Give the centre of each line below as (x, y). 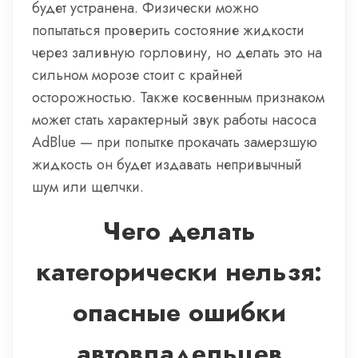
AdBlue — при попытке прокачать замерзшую (175, 142)
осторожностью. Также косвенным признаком (178, 97)
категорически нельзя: (179, 272)
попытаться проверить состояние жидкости (168, 30)
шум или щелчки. (88, 187)
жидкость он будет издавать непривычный (167, 165)
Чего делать (179, 231)
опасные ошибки (179, 312)
